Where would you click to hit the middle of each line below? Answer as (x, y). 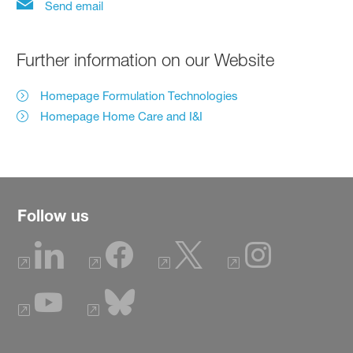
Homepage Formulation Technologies (139, 95)
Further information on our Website (146, 59)
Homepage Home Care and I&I (122, 116)
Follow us (53, 215)
